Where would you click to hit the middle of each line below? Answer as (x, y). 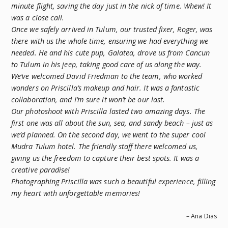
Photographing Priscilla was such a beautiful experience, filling (113, 181)
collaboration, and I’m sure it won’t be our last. (88, 99)
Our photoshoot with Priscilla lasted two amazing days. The (108, 111)
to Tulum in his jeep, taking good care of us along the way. (107, 64)
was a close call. (38, 17)
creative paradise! (41, 169)
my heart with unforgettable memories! (76, 193)
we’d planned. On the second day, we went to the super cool (109, 134)
